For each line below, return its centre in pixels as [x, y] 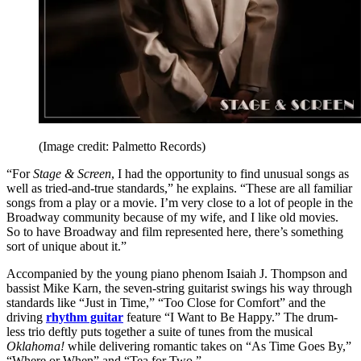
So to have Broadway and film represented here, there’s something [175, 232]
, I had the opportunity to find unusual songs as [230, 174]
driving [26, 317]
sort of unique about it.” [66, 247]
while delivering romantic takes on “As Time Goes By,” [208, 346]
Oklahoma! [35, 346]
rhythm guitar [85, 317]
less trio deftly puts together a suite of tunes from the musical [160, 332]
